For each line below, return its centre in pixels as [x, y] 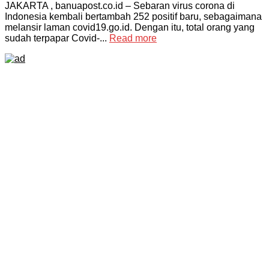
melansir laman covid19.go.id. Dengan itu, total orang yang [130, 28]
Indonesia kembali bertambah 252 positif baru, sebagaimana [133, 17]
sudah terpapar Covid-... [57, 38]
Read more [133, 38]
